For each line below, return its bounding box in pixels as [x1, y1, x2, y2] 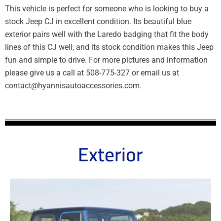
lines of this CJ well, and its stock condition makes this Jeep [5, 42, 214, 52]
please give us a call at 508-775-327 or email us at [5, 68, 179, 77]
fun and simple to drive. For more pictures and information [5, 55, 208, 65]
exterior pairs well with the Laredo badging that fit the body [5, 30, 209, 39]
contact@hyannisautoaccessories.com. [5, 81, 142, 90]
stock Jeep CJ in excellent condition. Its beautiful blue [5, 17, 191, 26]
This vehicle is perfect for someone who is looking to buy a [5, 4, 209, 13]
